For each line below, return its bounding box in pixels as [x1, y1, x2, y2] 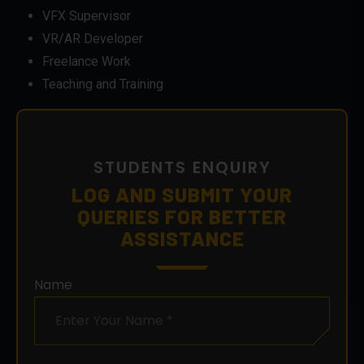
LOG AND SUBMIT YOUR [71, 181, 292, 206]
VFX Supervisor [42, 7, 131, 24]
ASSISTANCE [119, 225, 245, 250]
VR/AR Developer [42, 30, 143, 46]
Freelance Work [42, 53, 131, 69]
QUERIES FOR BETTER [77, 203, 287, 228]
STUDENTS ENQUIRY [93, 155, 271, 179]
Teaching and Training [42, 76, 163, 92]
